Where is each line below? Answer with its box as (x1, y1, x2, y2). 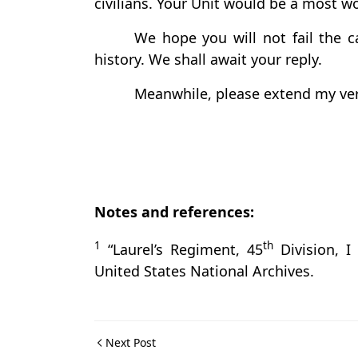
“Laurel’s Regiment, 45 (101, 240, 263, 259)
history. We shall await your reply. (94, 50, 322, 69)
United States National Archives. (94, 261, 314, 280)
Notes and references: (94, 202, 254, 221)
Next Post (105, 335, 156, 350)
